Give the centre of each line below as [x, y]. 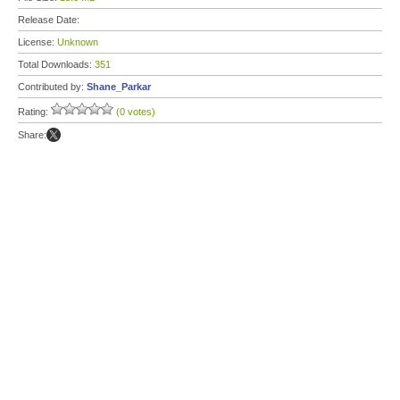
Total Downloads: [56, 64]
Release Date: [50, 20]
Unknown [78, 42]
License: [37, 42]
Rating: [34, 112]
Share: [32, 135]
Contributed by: [52, 87]
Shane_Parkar [119, 87]
